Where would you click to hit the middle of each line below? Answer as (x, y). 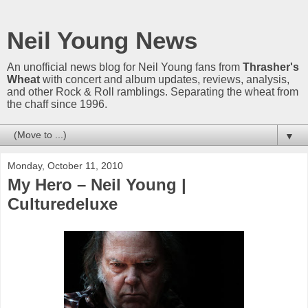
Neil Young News (102, 41)
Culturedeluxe (63, 204)
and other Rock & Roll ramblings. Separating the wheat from (153, 92)
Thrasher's (271, 67)
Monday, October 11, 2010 (65, 166)
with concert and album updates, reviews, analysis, (165, 79)
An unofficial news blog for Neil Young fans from (125, 67)
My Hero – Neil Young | (97, 185)
